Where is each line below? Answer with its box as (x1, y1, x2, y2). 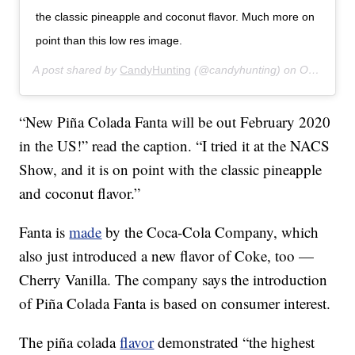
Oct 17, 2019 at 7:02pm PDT (300, 63, 309, 77)
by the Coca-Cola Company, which (101, 222, 319, 242)
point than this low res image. (36, 34, 183, 48)
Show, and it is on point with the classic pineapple (19, 159, 323, 180)
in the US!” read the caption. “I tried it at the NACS (19, 136, 330, 156)
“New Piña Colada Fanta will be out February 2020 (19, 112, 331, 132)
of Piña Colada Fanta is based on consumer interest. (19, 293, 331, 314)
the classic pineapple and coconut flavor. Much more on (36, 10, 315, 24)
